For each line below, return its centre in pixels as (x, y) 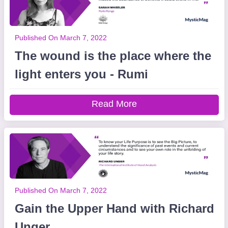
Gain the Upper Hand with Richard (114, 208)
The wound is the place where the (113, 56)
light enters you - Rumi (81, 74)
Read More (114, 104)
